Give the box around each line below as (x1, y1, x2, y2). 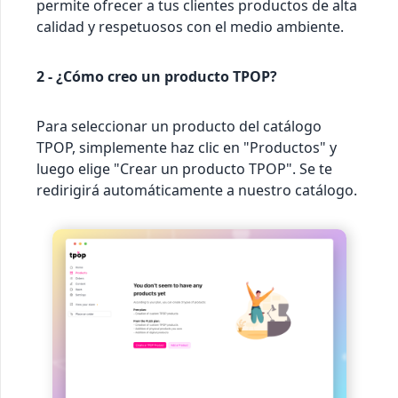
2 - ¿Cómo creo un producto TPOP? (36, 67, 277, 87)
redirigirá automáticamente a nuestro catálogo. (36, 180, 357, 201)
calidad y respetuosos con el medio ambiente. (36, 17, 344, 37)
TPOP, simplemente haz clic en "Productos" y (36, 138, 337, 158)
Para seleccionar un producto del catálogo (36, 116, 322, 137)
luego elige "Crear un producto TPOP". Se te (36, 159, 332, 179)
